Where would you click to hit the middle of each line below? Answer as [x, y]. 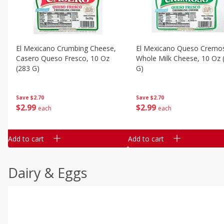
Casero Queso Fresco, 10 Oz [63, 58]
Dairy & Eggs [47, 173]
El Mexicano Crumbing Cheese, [66, 48]
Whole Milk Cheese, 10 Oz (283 [169, 58]
